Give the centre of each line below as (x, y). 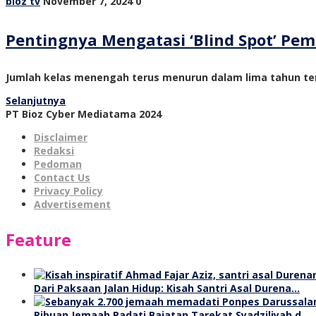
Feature (38, 239)
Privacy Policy (68, 190)
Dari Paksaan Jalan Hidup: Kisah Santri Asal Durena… (167, 288)
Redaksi (54, 150)
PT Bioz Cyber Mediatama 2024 (84, 114)
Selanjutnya (36, 100)
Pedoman (58, 164)
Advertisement (72, 204)
